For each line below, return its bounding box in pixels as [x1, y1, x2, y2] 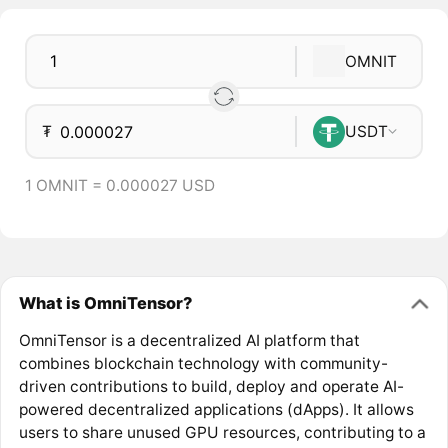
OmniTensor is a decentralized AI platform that [18, 331, 360, 351]
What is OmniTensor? [18, 292, 192, 313]
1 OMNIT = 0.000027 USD [24, 176, 215, 196]
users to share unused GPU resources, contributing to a [18, 423, 426, 443]
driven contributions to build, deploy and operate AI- [18, 377, 404, 397]
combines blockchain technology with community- [18, 354, 388, 374]
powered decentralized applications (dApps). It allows [18, 400, 414, 420]
